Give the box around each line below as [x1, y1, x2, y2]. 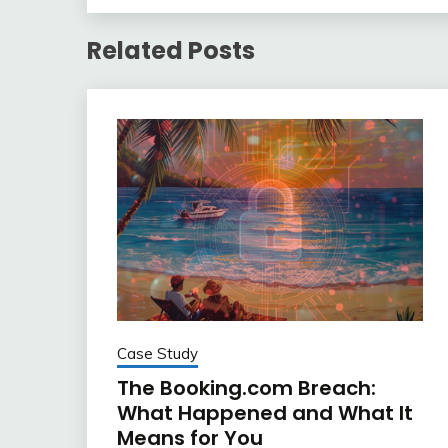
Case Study [117, 344, 198, 364]
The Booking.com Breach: [117, 374, 376, 403]
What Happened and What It [117, 399, 413, 428]
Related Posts [87, 34, 255, 68]
